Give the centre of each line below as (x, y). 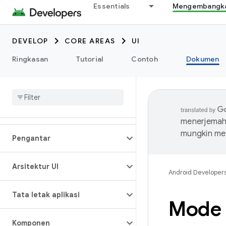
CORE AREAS (90, 41)
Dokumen (203, 59)
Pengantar (31, 138)
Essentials (112, 6)
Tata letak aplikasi (46, 195)
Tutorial (90, 59)
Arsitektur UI (35, 166)
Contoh (145, 59)
